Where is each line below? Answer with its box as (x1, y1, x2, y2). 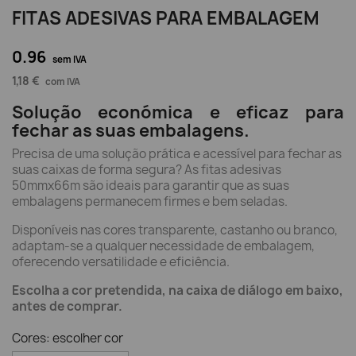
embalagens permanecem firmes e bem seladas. (12, 193, 288, 210)
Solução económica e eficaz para (12, 101, 344, 124)
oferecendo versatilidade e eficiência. (12, 253, 230, 270)
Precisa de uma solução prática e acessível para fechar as (12, 145, 342, 162)
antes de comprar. (12, 298, 122, 315)
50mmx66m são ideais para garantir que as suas (12, 177, 289, 194)
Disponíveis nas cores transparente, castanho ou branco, (12, 222, 338, 238)
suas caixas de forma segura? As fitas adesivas (12, 161, 281, 178)
